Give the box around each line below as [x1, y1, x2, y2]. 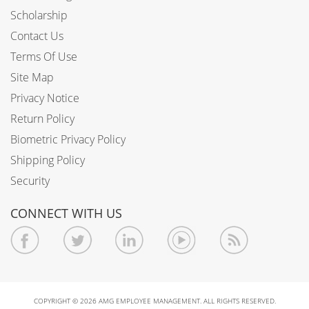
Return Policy [10, 111, 74, 126]
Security [10, 173, 50, 188]
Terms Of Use [10, 49, 77, 64]
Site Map [10, 70, 54, 85]
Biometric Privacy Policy [10, 132, 126, 147]
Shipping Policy [10, 152, 85, 168]
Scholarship [10, 8, 68, 23]
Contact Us [10, 28, 63, 43]
